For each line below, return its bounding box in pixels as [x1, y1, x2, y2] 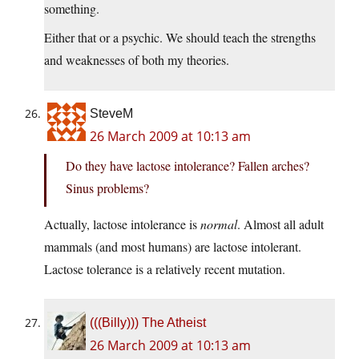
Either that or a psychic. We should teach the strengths [44, 29, 316, 46]
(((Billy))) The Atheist [90, 316, 206, 330]
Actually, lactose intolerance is [44, 216, 200, 233]
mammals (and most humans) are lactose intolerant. [44, 238, 301, 256]
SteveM [90, 107, 133, 121]
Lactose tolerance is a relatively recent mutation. [44, 260, 285, 278]
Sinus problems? [66, 179, 149, 197]
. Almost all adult [237, 216, 324, 233]
